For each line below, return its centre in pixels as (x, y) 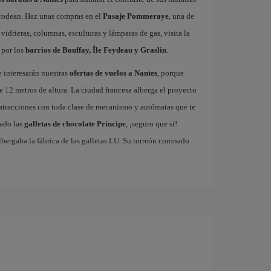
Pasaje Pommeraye (135, 16)
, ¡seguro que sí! (151, 124)
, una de (181, 16)
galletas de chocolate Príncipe (75, 124)
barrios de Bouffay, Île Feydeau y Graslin (96, 50)
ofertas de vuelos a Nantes (113, 73)
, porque (170, 73)
